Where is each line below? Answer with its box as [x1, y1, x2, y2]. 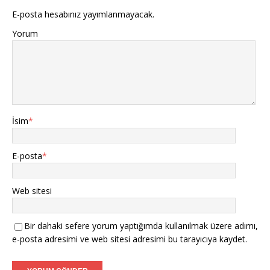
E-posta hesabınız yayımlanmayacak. [12, 8, 154, 20]
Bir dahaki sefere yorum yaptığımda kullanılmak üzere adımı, [24, 220, 258, 232]
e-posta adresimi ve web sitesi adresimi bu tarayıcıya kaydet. [12, 233, 247, 245]
